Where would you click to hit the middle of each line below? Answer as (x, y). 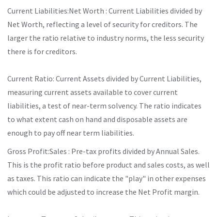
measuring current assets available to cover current (93, 92)
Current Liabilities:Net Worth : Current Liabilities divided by (105, 10)
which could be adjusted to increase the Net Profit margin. (103, 192)
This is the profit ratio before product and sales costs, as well (108, 164)
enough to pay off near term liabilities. (71, 132)
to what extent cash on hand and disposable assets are (97, 119)
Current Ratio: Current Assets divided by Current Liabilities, (104, 78)
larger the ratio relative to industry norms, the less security (106, 38)
